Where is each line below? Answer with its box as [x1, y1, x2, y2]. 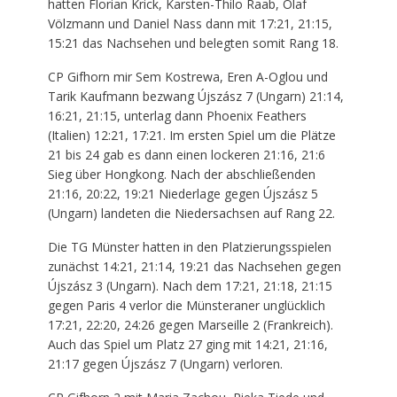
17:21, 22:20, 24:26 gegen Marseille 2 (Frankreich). [47, 315, 333, 333]
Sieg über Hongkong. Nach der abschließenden [47, 165, 315, 183]
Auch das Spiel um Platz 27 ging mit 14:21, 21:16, [47, 335, 328, 353]
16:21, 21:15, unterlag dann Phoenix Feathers [47, 106, 307, 124]
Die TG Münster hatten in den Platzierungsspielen [47, 237, 331, 255]
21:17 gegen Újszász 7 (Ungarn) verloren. [47, 354, 283, 372]
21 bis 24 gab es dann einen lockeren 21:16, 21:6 [47, 145, 325, 163]
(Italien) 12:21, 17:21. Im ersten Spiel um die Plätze [47, 126, 336, 144]
